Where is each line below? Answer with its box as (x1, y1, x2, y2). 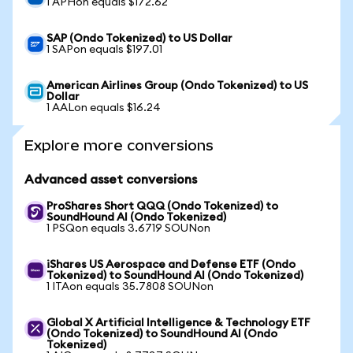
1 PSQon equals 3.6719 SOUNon (46, 223, 210, 234)
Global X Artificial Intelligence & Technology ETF (46, 318, 310, 329)
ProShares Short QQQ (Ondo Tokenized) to (46, 201, 278, 212)
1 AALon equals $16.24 (46, 102, 161, 113)
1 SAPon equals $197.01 (46, 44, 162, 55)
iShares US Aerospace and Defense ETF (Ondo (46, 259, 295, 270)
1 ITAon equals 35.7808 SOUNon (46, 281, 214, 292)
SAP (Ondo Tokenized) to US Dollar (46, 33, 232, 44)
